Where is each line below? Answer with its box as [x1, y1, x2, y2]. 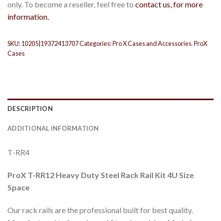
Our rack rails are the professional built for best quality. [7, 205, 193, 215]
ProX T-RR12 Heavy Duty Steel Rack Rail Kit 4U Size [7, 170, 194, 180]
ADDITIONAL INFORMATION [7, 124, 99, 133]
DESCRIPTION [7, 105, 53, 113]
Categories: [79, 39, 112, 47]
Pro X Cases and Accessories [112, 39, 191, 47]
